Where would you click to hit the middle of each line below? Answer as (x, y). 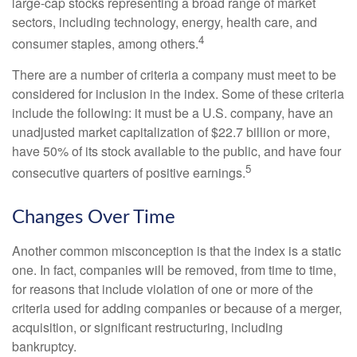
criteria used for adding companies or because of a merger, (177, 308)
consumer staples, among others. (105, 43)
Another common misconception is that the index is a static (177, 251)
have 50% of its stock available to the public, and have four (177, 151)
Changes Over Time (94, 218)
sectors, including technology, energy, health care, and (165, 22)
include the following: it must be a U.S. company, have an (173, 112)
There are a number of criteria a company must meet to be (174, 74)
